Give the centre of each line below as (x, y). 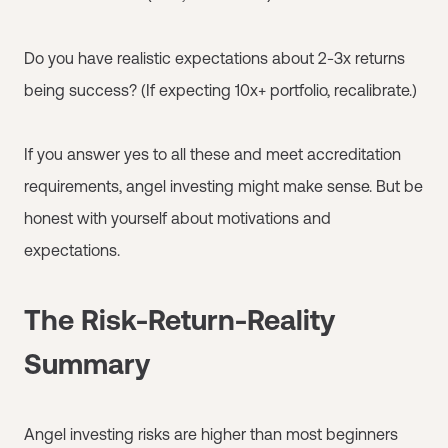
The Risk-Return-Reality (179, 319)
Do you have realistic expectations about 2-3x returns (214, 57)
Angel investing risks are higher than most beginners (211, 433)
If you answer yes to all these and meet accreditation (212, 153)
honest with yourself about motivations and (177, 217)
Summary (87, 363)
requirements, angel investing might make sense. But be (223, 185)
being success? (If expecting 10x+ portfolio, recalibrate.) (220, 89)
